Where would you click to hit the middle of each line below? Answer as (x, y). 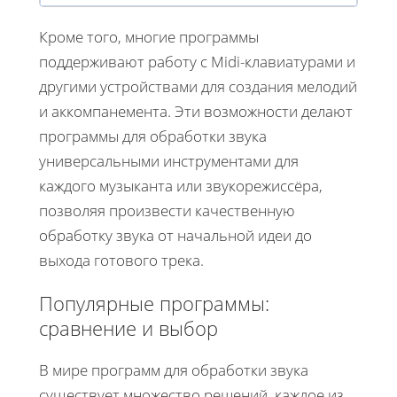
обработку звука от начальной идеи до (175, 235)
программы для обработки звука (153, 136)
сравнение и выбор (128, 327)
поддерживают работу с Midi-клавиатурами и (197, 61)
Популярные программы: (154, 303)
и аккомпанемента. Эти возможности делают (196, 111)
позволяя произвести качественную (167, 210)
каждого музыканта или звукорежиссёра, (181, 185)
